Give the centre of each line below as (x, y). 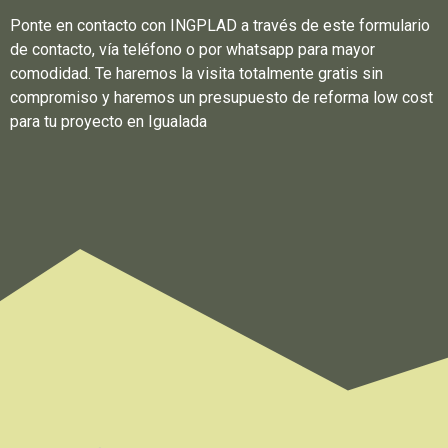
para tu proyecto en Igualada (108, 121)
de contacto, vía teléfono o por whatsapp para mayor (192, 49)
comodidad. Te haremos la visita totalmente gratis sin (196, 73)
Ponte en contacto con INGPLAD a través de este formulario (220, 25)
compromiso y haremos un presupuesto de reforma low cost (221, 97)
